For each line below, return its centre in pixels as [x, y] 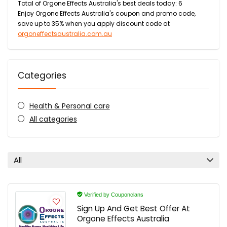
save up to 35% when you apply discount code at [94, 24]
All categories [53, 119]
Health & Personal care [69, 106]
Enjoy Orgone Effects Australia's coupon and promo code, [107, 13]
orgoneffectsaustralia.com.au [65, 34]
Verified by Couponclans [113, 195]
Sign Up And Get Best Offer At [134, 209]
